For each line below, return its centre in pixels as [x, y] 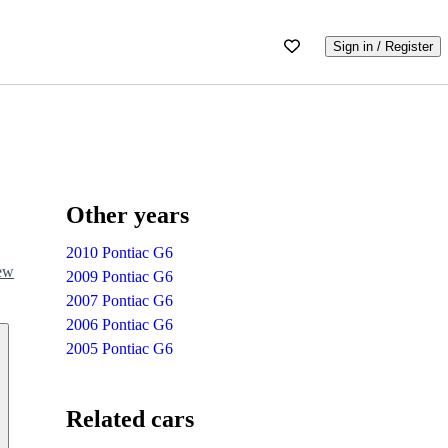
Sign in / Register [383, 46]
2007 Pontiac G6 [120, 300]
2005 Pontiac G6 [120, 348]
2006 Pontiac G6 [120, 324]
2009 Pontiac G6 [120, 276]
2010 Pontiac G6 [120, 252]
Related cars [130, 418]
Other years [128, 214]
